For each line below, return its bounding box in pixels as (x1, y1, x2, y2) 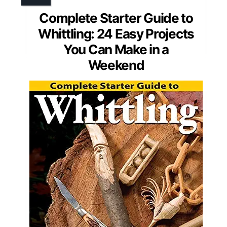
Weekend (88, 57, 144, 73)
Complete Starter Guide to (39, 10, 193, 26)
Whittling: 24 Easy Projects (38, 25, 194, 42)
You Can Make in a (63, 41, 169, 57)
